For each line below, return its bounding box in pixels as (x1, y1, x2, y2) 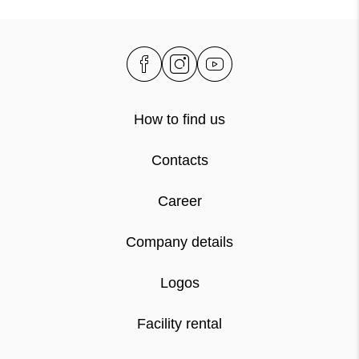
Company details (126, 233, 233, 250)
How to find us (134, 111, 225, 127)
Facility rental (137, 315, 222, 332)
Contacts (151, 151, 208, 168)
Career (157, 192, 202, 209)
